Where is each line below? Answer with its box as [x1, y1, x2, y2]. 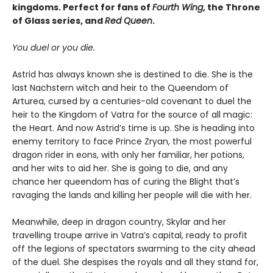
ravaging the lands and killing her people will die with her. [12, 189, 252, 201]
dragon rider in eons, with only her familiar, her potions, [12, 149, 244, 161]
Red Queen [105, 15, 152, 27]
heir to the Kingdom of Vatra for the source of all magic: [12, 108, 252, 121]
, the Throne [203, 1, 260, 13]
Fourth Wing [152, 1, 203, 13]
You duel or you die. [12, 41, 95, 54]
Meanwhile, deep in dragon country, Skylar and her [12, 216, 226, 228]
